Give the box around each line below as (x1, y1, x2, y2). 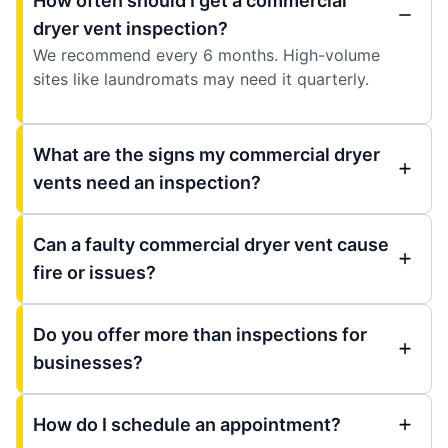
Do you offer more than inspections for (33, 323, 367, 345)
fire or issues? (33, 261, 156, 283)
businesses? (33, 351, 143, 373)
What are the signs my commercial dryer (33, 143, 380, 165)
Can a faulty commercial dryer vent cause (33, 233, 389, 255)
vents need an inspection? (33, 171, 261, 193)
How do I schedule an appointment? (33, 413, 341, 435)
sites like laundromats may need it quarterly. (33, 68, 369, 89)
